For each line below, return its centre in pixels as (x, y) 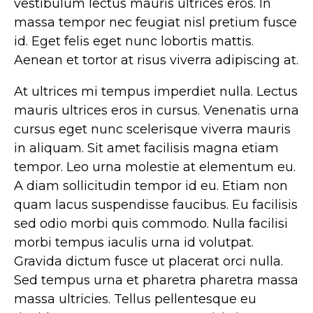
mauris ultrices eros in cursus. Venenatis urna (156, 111)
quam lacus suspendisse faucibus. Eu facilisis (156, 205)
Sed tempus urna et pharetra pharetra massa (156, 281)
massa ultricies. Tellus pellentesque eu (135, 299)
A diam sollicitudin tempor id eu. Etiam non (151, 186)
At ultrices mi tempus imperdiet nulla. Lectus (156, 92)
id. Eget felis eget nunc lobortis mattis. (134, 42)
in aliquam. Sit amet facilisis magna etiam (146, 148)
